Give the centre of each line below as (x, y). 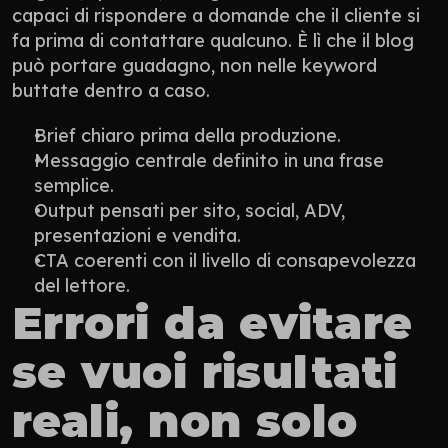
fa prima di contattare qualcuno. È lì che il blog (213, 40)
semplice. (74, 185)
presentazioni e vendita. (137, 235)
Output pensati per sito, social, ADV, (189, 210)
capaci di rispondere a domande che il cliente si (216, 15)
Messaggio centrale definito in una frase (209, 160)
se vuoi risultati (205, 371)
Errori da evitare (212, 322)
